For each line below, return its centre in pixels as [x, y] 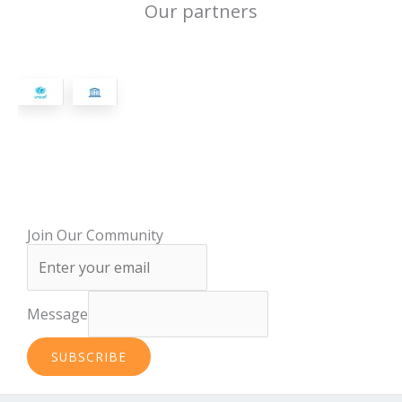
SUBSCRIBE [89, 356]
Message [57, 314]
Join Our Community [95, 235]
